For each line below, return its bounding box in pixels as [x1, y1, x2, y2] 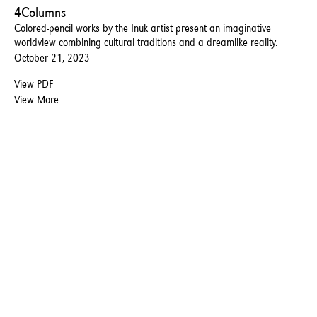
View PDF [14, 76, 53, 91]
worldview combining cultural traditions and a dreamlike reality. [14, 35, 277, 49]
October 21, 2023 [14, 50, 90, 64]
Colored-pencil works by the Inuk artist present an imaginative [14, 21, 271, 35]
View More [14, 92, 59, 106]
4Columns [14, 3, 66, 21]
